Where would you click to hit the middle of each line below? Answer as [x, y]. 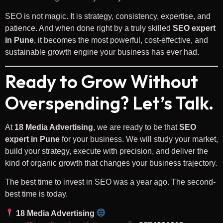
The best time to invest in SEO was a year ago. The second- [110, 182]
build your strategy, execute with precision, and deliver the [107, 151]
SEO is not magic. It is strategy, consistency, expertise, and [108, 16]
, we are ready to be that [136, 127]
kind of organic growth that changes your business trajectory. [111, 163]
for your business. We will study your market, [139, 139]
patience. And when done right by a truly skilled [89, 28]
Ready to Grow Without [102, 81]
